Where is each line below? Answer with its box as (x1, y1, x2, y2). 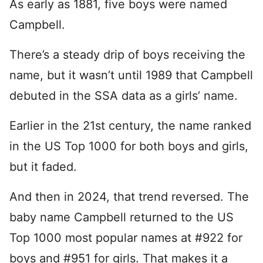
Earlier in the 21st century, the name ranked (9, 119, 251, 133)
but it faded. (9, 160, 77, 174)
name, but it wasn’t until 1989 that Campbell (9, 68, 253, 82)
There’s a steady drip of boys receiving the (9, 48, 245, 62)
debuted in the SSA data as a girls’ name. (9, 89, 238, 103)
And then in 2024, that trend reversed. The (9, 190, 249, 204)
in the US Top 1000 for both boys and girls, (9, 139, 248, 153)
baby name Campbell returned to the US (9, 210, 234, 224)
